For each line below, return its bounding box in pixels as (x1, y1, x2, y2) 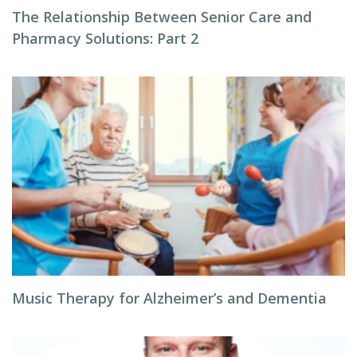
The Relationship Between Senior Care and (12, 7, 312, 26)
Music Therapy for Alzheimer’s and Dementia (12, 288, 327, 308)
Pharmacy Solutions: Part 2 (12, 29, 198, 48)
